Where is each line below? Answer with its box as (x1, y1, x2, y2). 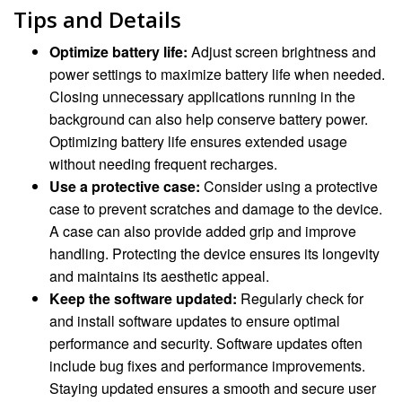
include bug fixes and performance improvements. (49, 355, 365, 377)
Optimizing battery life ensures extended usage (49, 131, 347, 153)
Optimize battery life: (49, 41, 188, 63)
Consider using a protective (200, 176, 378, 197)
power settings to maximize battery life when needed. (49, 64, 385, 85)
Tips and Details (13, 4, 181, 35)
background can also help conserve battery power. (49, 109, 368, 130)
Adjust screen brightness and (188, 41, 376, 63)
